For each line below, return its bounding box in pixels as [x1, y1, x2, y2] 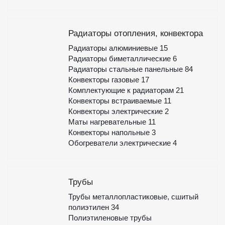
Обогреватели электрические [68, 139, 173, 147]
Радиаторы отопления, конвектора [68, 29, 203, 38]
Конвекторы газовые [68, 75, 141, 84]
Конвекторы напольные [68, 128, 152, 137]
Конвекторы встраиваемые [68, 96, 164, 105]
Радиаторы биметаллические [68, 54, 173, 63]
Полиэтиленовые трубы [68, 213, 152, 222]
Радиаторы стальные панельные [68, 65, 185, 73]
